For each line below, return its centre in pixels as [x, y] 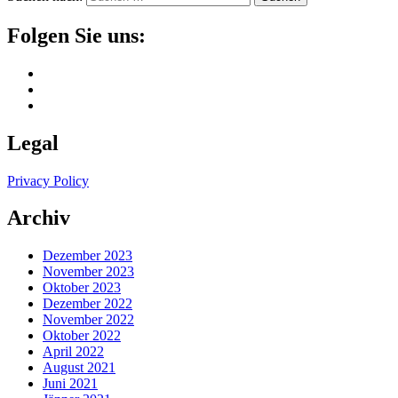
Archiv [39, 218]
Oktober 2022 [82, 336]
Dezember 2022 [88, 304]
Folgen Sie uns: [76, 35]
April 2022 [73, 352]
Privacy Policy [48, 180]
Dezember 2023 [88, 256]
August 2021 [79, 368]
